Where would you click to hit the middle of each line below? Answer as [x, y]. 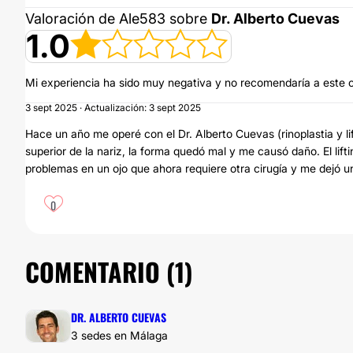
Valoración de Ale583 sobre [118, 19]
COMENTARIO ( [100, 271]
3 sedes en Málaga [119, 335]
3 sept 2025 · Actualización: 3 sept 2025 [113, 108]
